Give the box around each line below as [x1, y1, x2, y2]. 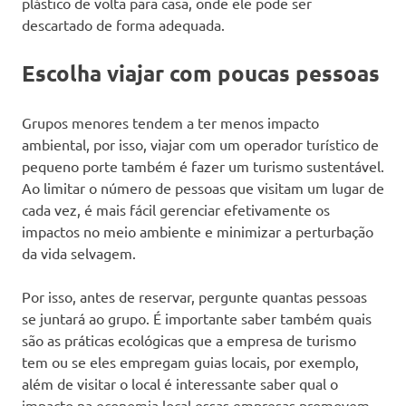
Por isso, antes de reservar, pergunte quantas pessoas [22, 286, 367, 305]
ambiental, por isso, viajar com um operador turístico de [22, 134, 379, 153]
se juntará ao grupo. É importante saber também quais [22, 308, 372, 327]
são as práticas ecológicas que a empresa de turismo [22, 330, 356, 349]
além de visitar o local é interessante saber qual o [22, 373, 338, 392]
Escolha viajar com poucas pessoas [22, 58, 380, 87]
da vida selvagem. [22, 243, 136, 262]
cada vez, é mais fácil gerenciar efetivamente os [22, 199, 330, 218]
